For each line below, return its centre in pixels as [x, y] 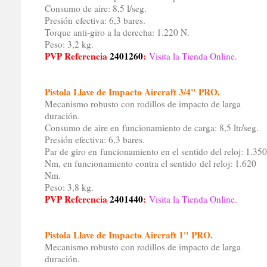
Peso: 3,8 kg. [69, 187]
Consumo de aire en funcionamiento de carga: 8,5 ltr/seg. [151, 128]
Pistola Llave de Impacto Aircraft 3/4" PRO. [132, 92]
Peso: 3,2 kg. [69, 44]
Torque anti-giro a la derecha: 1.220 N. [117, 32]
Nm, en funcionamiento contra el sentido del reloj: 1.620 [150, 164]
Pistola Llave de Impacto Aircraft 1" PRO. [128, 235]
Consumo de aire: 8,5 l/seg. [95, 9]
